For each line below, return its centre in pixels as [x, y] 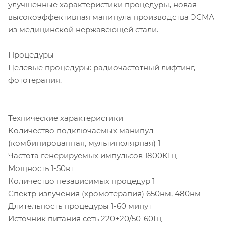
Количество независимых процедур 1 [81, 181]
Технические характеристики [66, 118]
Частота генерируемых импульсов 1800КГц [92, 156]
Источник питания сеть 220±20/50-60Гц [85, 219]
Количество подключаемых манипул [81, 131]
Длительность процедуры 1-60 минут [80, 206]
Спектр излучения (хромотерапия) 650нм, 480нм [104, 194]
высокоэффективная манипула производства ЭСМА [111, 17]
